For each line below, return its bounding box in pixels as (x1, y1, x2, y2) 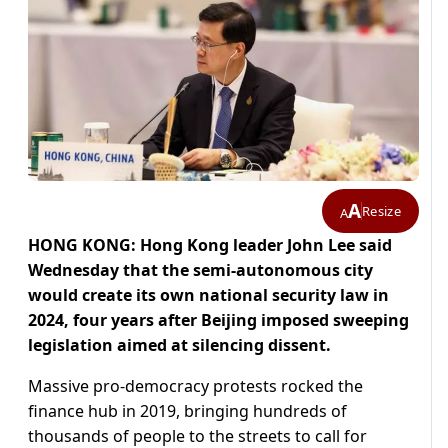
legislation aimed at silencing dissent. (28, 334, 331, 357)
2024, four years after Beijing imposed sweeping (28, 309, 409, 332)
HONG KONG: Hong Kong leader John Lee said (28, 234, 392, 257)
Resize (362, 201, 401, 220)
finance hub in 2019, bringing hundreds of (28, 400, 347, 423)
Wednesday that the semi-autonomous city (28, 259, 373, 282)
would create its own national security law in (28, 284, 389, 307)
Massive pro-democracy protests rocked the (28, 375, 363, 398)
